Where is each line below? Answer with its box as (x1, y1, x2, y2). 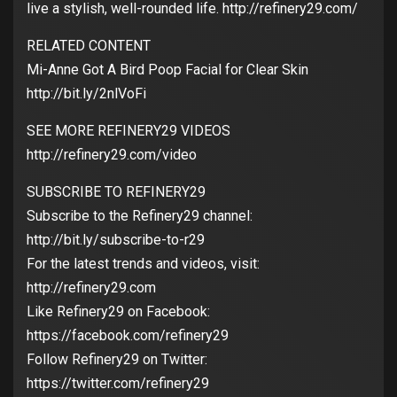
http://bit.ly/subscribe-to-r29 (27, 231, 205, 249)
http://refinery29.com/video (27, 146, 197, 164)
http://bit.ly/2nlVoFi (27, 85, 146, 103)
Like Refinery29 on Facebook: (27, 303, 210, 321)
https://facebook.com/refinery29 (27, 327, 229, 345)
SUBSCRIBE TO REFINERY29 (27, 183, 206, 201)
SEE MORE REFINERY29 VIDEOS (27, 122, 230, 140)
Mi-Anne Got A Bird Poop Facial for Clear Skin (27, 61, 308, 79)
